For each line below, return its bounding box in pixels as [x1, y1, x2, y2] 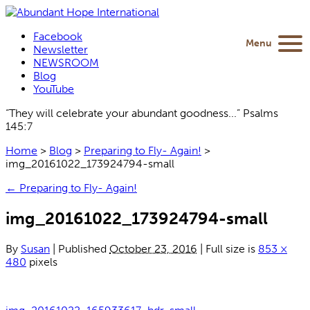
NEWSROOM [33, 56, 99, 69]
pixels [26, 255, 57, 268]
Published [58, 241, 107, 255]
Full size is [203, 241, 258, 255]
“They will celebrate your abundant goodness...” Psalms [6, 107, 278, 120]
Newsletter [33, 43, 88, 56]
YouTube [33, 82, 74, 95]
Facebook [33, 30, 82, 43]
